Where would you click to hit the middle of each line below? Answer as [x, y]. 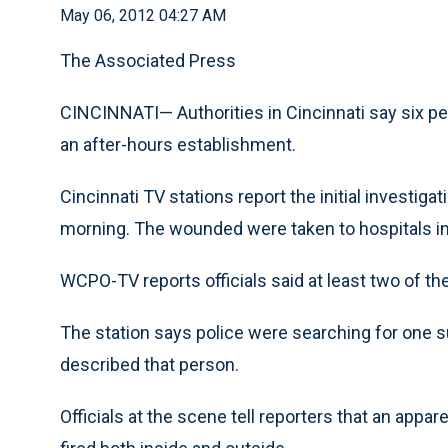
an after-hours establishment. [178, 144]
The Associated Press [148, 60]
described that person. [149, 364]
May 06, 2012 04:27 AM [143, 15]
